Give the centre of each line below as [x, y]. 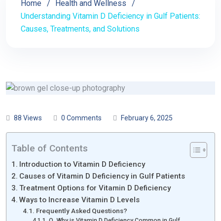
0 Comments [81, 118]
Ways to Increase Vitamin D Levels [80, 200]
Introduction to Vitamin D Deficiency [82, 164]
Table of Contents [50, 148]
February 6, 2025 [147, 118]
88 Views [28, 118]
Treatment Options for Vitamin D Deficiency [95, 188]
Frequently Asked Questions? [81, 210]
